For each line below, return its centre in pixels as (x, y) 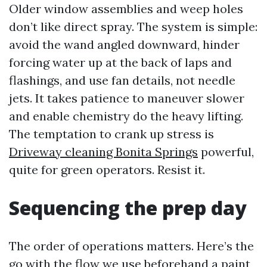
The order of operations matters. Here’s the (131, 246)
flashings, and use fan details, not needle (122, 80)
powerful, (226, 152)
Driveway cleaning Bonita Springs (103, 152)
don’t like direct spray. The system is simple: (133, 27)
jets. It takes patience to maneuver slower (127, 98)
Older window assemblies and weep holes (126, 9)
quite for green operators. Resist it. (107, 170)
